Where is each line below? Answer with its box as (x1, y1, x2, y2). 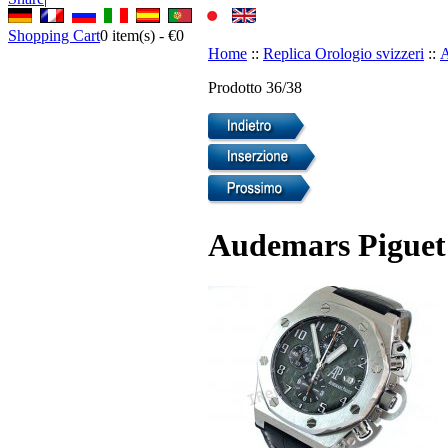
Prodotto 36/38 (208, 78, 302, 96)
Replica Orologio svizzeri (263, 44, 424, 62)
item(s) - (108, 26, 168, 44)
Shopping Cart (8, 26, 100, 44)
